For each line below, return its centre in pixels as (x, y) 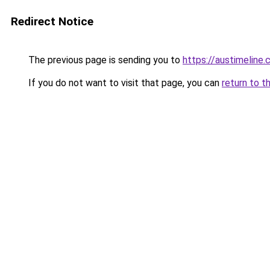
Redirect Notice (52, 21)
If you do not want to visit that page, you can (124, 83)
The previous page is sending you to (104, 60)
